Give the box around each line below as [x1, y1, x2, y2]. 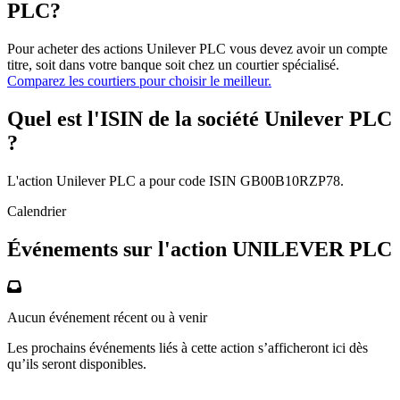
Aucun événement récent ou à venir [7, 309, 207, 325]
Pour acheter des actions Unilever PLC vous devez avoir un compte [7, 41, 387, 56]
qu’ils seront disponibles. [7, 355, 146, 371]
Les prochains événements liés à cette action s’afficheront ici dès [7, 339, 368, 355]
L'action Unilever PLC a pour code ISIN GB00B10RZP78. [7, 172, 344, 188]
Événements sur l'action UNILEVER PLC [7, 237, 392, 261]
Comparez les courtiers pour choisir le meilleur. [7, 73, 271, 88]
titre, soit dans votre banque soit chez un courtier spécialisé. [7, 57, 339, 72]
